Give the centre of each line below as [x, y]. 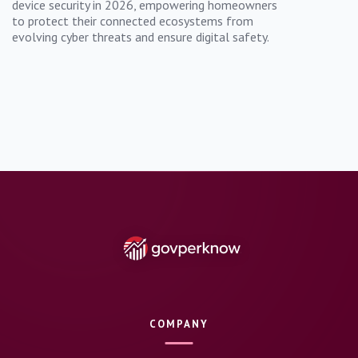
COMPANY [179, 324]
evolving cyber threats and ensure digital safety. [141, 36]
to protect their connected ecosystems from [133, 20]
